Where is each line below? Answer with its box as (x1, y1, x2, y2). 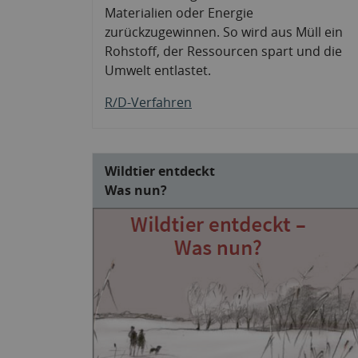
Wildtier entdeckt (105, 161, 215, 180)
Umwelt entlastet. (105, 61, 211, 79)
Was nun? (105, 181, 167, 199)
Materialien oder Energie (105, 3, 253, 22)
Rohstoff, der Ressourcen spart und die (105, 42, 342, 60)
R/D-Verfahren (105, 93, 192, 111)
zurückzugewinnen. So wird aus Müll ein (105, 22, 343, 41)
